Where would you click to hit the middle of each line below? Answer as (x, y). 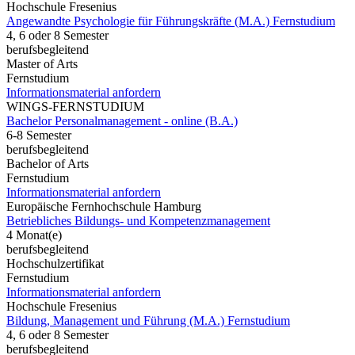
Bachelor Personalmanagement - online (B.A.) (122, 120)
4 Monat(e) (34, 235)
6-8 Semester (39, 135)
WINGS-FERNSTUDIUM (75, 106)
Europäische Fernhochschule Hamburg (104, 206)
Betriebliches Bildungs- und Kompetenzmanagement (138, 220)
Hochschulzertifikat (55, 263)
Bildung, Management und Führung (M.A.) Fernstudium (148, 320)
